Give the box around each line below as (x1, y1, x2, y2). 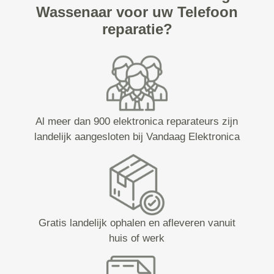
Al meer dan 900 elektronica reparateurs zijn (35, 116, 239, 128)
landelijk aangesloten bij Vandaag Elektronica (34, 131, 240, 143)
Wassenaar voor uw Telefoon (36, 4, 238, 21)
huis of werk (109, 232, 165, 245)
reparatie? (102, 21, 172, 38)
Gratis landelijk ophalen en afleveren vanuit (38, 217, 235, 229)
